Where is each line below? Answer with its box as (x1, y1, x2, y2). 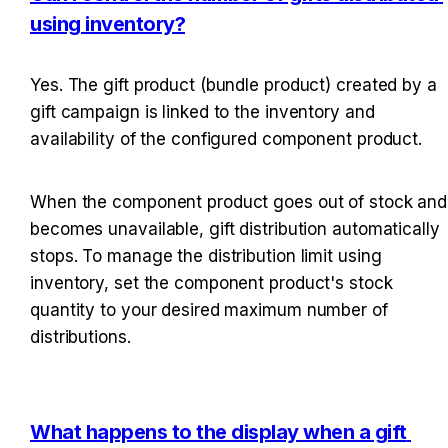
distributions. (30, 326, 131, 347)
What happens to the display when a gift (30, 419, 407, 444)
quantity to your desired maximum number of (30, 299, 388, 320)
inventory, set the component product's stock (30, 272, 393, 293)
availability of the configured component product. (30, 128, 423, 149)
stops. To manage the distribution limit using (30, 245, 382, 266)
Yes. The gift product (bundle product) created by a (30, 74, 437, 95)
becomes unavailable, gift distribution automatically (30, 218, 440, 239)
